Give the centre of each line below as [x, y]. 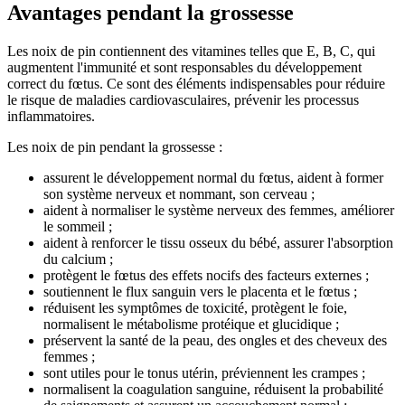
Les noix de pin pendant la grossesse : [115, 147]
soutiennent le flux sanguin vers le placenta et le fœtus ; [200, 292]
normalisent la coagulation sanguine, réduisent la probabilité [213, 390]
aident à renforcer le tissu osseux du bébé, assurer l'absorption [218, 243]
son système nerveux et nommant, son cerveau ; [179, 194]
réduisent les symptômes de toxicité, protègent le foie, [195, 308]
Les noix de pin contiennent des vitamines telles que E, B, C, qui [191, 52]
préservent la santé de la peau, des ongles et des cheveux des [215, 341]
